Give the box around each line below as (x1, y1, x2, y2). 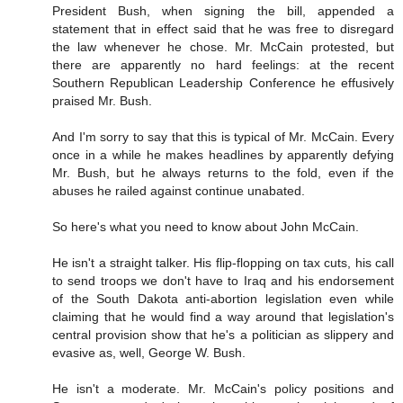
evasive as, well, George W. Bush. (52, 345, 246, 361)
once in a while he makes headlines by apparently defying (52, 148, 394, 163)
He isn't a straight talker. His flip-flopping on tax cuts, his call (52, 255, 394, 271)
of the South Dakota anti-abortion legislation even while (52, 291, 394, 307)
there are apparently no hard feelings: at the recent (52, 58, 394, 73)
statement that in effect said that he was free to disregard (52, 22, 394, 37)
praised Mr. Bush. (52, 94, 152, 109)
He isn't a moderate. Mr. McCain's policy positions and (52, 381, 394, 397)
